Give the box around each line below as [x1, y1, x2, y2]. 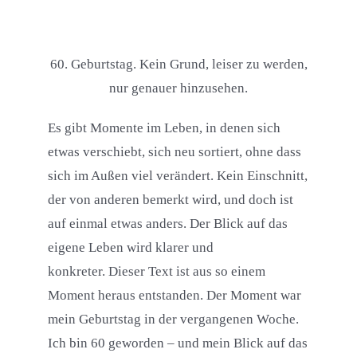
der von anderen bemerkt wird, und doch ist [47, 192, 293, 208]
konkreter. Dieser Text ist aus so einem [47, 264, 265, 280]
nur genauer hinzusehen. [109, 80, 248, 96]
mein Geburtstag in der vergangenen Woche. [47, 312, 299, 328]
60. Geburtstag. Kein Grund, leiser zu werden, [49, 57, 308, 73]
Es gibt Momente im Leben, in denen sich [47, 120, 280, 136]
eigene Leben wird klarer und [47, 240, 214, 256]
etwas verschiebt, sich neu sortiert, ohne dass [47, 144, 301, 160]
